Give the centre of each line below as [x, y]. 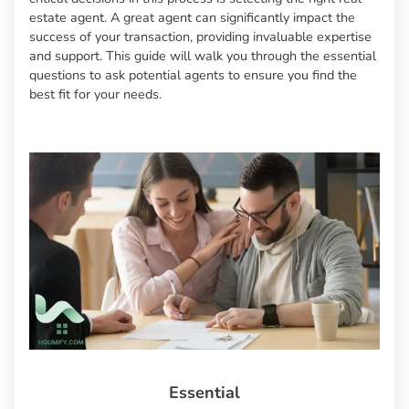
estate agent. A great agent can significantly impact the [192, 18]
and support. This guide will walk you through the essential [203, 56]
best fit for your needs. [95, 94]
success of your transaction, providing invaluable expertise [200, 37]
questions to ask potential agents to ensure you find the [193, 75]
